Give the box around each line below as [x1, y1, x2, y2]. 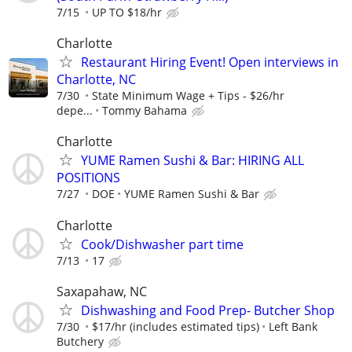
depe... [57, 103, 93, 119]
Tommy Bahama [102, 103, 187, 119]
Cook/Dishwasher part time [81, 235, 244, 253]
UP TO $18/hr [92, 5, 162, 20]
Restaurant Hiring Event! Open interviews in [81, 53, 339, 71]
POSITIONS [57, 169, 120, 187]
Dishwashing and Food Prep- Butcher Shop [81, 301, 335, 319]
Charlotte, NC [57, 71, 136, 89]
